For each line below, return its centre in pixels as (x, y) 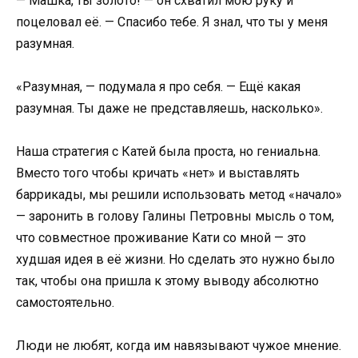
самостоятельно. (65, 302)
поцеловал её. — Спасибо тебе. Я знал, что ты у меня (172, 22)
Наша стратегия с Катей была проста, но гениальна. (168, 151)
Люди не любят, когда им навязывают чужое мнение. (179, 346)
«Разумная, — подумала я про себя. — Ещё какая (158, 86)
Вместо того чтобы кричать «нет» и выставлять (158, 173)
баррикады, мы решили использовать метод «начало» (179, 194)
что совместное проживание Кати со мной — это (161, 237)
